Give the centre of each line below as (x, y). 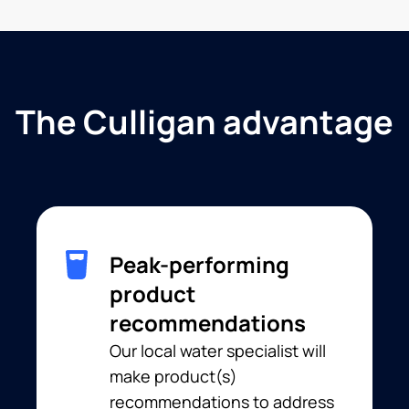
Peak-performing (199, 264)
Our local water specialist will (218, 351)
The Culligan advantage (204, 122)
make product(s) (173, 376)
